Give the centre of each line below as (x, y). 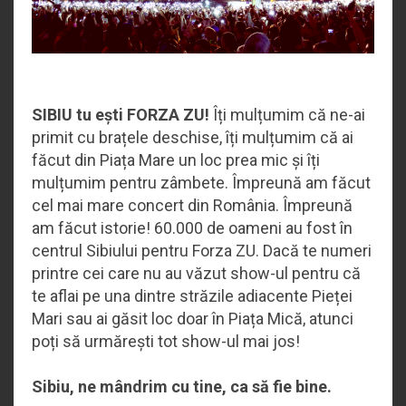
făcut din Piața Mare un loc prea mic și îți (176, 159)
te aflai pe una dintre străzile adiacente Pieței (192, 295)
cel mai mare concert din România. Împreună (192, 205)
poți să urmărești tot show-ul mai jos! (166, 341)
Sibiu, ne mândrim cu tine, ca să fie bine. (184, 386)
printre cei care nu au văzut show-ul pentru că (196, 273)
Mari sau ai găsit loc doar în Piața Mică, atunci (193, 318)
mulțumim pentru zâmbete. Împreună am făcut (201, 182)
